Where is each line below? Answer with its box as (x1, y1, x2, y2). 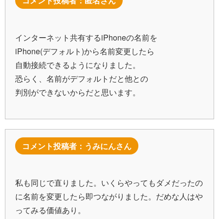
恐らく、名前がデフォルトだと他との (15, 72, 148, 84)
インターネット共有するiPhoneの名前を (15, 31, 157, 43)
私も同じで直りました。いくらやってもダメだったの (15, 177, 203, 189)
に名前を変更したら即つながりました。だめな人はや (15, 191, 203, 202)
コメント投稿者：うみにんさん (22, 140, 131, 152)
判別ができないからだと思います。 (15, 86, 140, 98)
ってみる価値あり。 (15, 204, 86, 216)
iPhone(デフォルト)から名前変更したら (15, 45, 154, 57)
